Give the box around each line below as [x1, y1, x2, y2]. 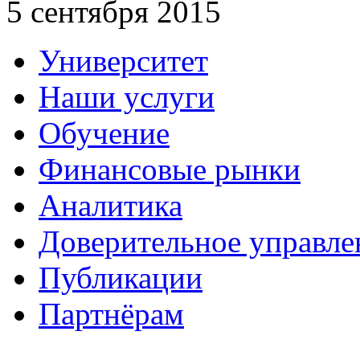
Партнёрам [39, 296, 184, 331]
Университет [39, 43, 208, 78]
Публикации [39, 260, 202, 295]
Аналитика [39, 187, 182, 223]
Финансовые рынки [39, 151, 301, 186]
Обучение [39, 115, 170, 150]
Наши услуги [39, 79, 215, 114]
